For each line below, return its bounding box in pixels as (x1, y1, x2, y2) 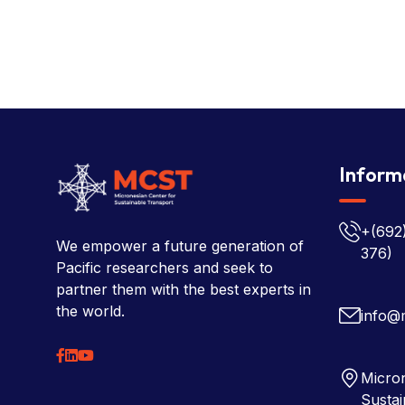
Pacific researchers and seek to (56, 259, 273, 277)
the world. (56, 302, 125, 320)
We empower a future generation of (56, 237, 304, 255)
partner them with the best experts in (56, 280, 311, 298)
